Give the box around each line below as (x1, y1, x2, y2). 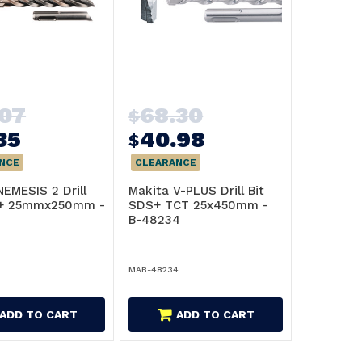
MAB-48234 (128, 264, 179, 275)
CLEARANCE (135, 157, 197, 169)
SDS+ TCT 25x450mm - (128, 198, 269, 213)
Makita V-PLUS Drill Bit (128, 183, 265, 199)
